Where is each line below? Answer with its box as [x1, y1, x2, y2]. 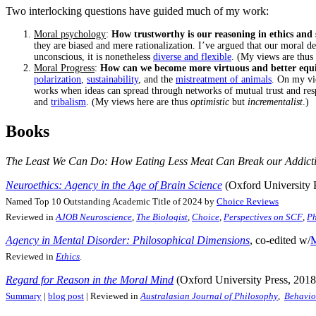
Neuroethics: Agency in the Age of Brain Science [6, 178, 222, 191]
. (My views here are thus [86, 96, 190, 107]
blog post [48, 291, 84, 302]
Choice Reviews [217, 195, 279, 207]
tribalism [51, 96, 86, 107]
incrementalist [248, 96, 303, 107]
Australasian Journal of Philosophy [140, 291, 278, 302]
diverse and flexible [153, 51, 231, 62]
